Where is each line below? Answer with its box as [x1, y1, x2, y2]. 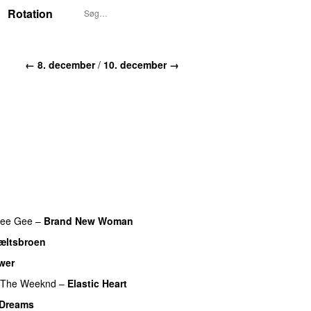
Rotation [8, 6, 53, 22]
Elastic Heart [67, 276, 127, 290]
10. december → [103, 57, 179, 72]
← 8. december [25, 57, 95, 72]
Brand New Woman [44, 213, 133, 228]
